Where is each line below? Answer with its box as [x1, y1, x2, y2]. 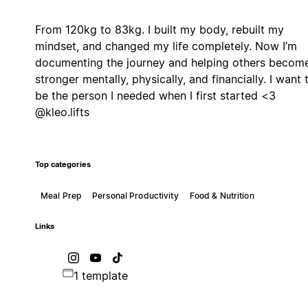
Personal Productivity [92, 190, 179, 201]
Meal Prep [40, 190, 81, 201]
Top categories [34, 159, 91, 169]
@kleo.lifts [34, 104, 89, 119]
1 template [73, 268, 128, 283]
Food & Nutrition [189, 190, 254, 201]
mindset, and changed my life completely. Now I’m [34, 38, 297, 53]
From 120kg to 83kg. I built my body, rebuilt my [34, 22, 284, 36]
